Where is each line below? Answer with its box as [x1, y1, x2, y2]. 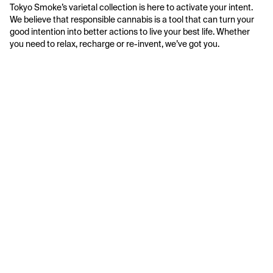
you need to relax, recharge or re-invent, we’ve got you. [10, 38, 219, 49]
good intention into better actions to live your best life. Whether [10, 26, 250, 37]
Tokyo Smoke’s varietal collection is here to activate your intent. [10, 2, 253, 13]
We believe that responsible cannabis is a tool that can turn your [10, 14, 254, 25]
